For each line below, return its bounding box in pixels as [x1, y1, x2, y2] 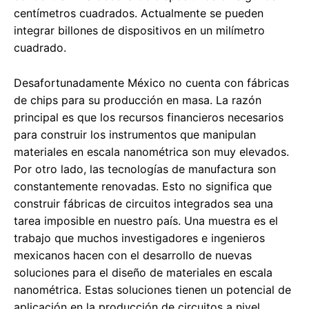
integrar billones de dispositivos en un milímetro [14, 23, 265, 38]
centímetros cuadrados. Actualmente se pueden [14, 6, 263, 21]
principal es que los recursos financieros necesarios [14, 110, 283, 125]
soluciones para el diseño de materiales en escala [14, 266, 272, 280]
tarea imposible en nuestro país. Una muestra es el [14, 214, 278, 228]
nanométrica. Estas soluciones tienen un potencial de [14, 283, 291, 297]
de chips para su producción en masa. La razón [14, 93, 261, 108]
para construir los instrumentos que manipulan [14, 128, 256, 142]
